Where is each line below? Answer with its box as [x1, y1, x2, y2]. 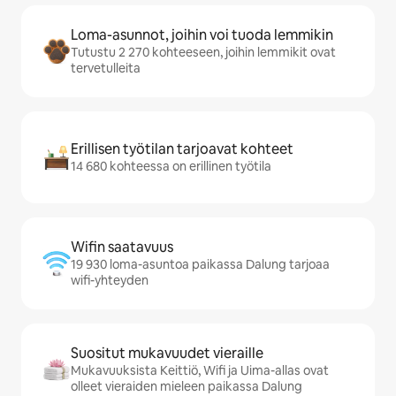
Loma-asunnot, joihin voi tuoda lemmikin [71, 26, 333, 44]
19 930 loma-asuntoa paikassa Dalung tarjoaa [71, 256, 330, 272]
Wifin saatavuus [71, 238, 173, 256]
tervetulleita [71, 60, 141, 76]
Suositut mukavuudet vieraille [71, 344, 263, 362]
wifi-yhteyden [71, 272, 148, 288]
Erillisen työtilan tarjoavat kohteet [71, 140, 293, 158]
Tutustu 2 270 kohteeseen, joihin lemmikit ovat [71, 44, 336, 60]
